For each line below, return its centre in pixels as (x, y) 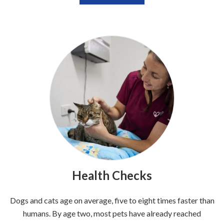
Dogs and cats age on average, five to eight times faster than (112, 200)
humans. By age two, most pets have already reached (112, 213)
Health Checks (112, 175)
